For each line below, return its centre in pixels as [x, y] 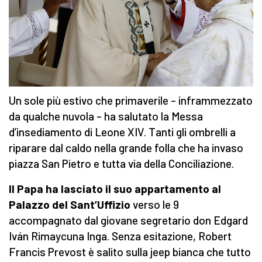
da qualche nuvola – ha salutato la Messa [106, 116]
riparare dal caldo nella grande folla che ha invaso [126, 148]
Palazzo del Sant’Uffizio [71, 205]
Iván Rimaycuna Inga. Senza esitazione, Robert [120, 236]
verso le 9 [156, 205]
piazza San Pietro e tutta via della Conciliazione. [121, 164]
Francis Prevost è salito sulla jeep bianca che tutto [130, 252]
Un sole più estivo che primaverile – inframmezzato [131, 101]
